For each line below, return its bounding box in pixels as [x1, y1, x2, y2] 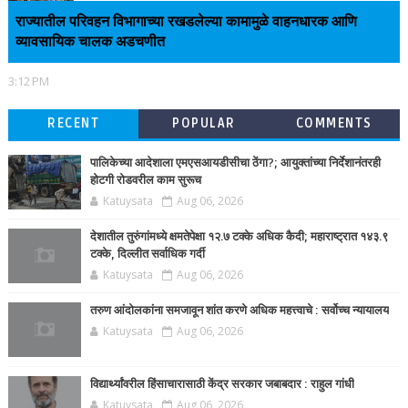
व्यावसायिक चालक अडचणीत [15, 32, 165, 51]
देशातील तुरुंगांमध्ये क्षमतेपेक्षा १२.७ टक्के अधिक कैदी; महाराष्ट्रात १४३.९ [89, 229, 388, 244]
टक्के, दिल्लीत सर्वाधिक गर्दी [89, 246, 205, 261]
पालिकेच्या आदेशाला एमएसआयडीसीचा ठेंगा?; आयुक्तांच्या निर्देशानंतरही [89, 155, 381, 170]
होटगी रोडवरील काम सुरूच [89, 172, 201, 188]
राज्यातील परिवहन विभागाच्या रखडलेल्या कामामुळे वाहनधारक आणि [15, 12, 357, 31]
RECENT [47, 115, 100, 131]
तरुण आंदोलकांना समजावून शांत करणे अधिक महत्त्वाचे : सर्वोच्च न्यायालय [89, 302, 389, 318]
